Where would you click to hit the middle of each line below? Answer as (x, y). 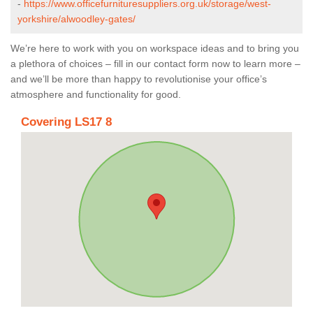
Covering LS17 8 (66, 122)
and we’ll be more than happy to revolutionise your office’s (139, 79)
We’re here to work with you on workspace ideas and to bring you (155, 48)
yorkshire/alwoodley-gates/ (77, 19)
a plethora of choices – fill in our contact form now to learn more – (155, 63)
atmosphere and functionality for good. (96, 94)
